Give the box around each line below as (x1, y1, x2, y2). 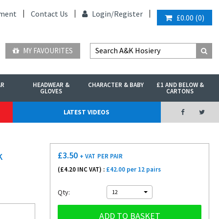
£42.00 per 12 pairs (106, 165, 161, 174)
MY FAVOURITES (22, 46, 73, 55)
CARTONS (166, 87, 194, 95)
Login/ (90, 9, 114, 19)
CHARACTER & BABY (88, 81, 144, 89)
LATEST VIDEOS (64, 108, 110, 116)
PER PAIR (97, 152, 123, 160)
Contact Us (31, 9, 68, 19)
